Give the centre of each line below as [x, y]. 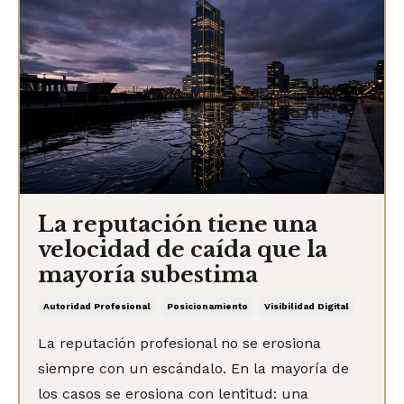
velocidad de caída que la [183, 249]
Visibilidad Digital [307, 306]
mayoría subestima [148, 274]
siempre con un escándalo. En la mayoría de [193, 368]
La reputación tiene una [178, 224]
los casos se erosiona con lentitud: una [173, 393]
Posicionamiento [207, 306]
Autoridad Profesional [97, 306]
